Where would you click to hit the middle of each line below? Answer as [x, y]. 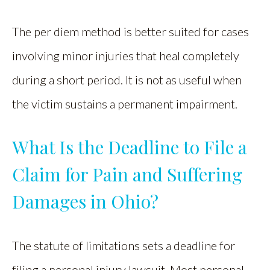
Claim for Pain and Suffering [127, 174]
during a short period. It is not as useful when [127, 80]
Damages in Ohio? [85, 201]
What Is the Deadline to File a [130, 147]
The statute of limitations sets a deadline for [124, 245]
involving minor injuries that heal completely [126, 55]
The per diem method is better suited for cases [130, 31]
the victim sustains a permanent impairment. [125, 104]
